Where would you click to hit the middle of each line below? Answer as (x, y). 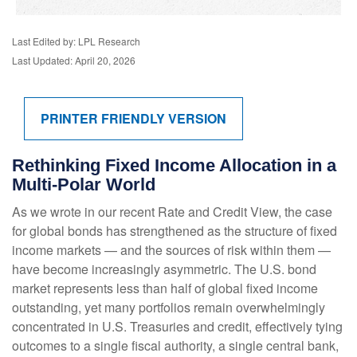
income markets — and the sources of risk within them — (171, 250)
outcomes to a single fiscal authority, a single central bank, (175, 346)
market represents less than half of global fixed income (165, 288)
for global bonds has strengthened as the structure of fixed (175, 231)
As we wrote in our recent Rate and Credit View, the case (172, 212)
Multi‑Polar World (84, 185)
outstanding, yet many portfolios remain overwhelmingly (169, 308)
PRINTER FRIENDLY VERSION (133, 119)
